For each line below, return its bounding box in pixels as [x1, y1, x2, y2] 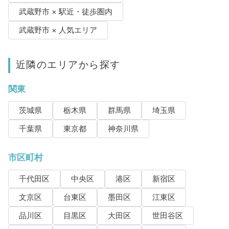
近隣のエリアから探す [15, 58, 121, 71]
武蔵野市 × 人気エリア [18, 26, 97, 35]
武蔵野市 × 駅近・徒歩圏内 [18, 7, 112, 17]
